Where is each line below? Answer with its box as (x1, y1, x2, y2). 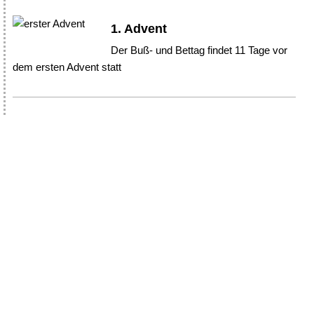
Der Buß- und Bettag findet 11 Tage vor (111, 43, 288, 56)
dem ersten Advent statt (13, 60, 121, 73)
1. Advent (111, 21, 168, 36)
